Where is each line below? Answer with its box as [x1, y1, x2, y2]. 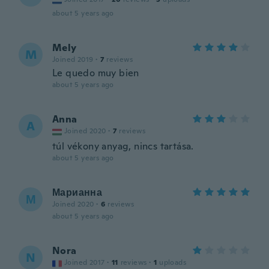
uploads [159, 258, 187, 267]
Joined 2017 [64, 258, 105, 267]
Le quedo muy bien [52, 67, 139, 79]
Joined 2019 [52, 55, 94, 64]
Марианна [52, 186, 103, 199]
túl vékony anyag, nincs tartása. [52, 140, 194, 153]
